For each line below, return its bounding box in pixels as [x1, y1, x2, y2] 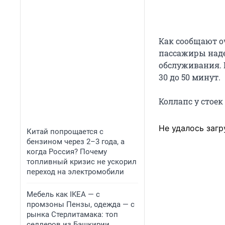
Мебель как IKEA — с [27, 190, 100, 199]
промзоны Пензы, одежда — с [27, 200, 135, 209]
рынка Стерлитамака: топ [27, 210, 118, 219]
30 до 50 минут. [159, 71, 220, 82]
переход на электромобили [27, 167, 124, 176]
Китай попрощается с [27, 127, 103, 136]
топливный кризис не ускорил [27, 157, 137, 166]
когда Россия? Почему [27, 147, 107, 156]
